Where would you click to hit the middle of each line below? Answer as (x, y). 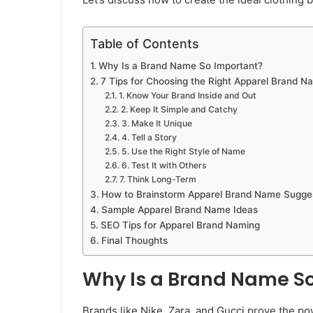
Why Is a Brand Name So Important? (180, 66)
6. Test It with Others (164, 166)
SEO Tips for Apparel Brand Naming (180, 225)
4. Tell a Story (149, 138)
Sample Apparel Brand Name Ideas (179, 210)
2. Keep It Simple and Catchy (179, 110)
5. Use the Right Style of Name (183, 152)
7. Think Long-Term (158, 180)
